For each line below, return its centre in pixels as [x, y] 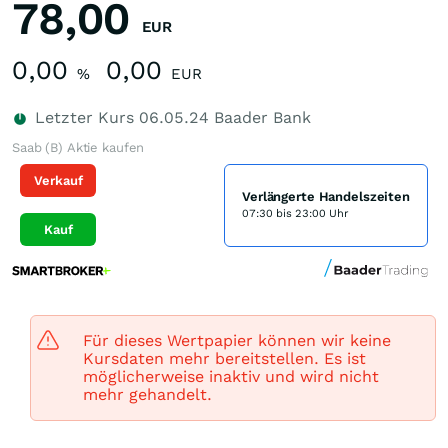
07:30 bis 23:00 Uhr [295, 213]
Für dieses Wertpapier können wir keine [237, 340]
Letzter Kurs [84, 117]
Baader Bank [260, 117]
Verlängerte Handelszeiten [326, 196]
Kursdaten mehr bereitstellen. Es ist [224, 358]
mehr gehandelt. [147, 394]
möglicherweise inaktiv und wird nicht [231, 376]
